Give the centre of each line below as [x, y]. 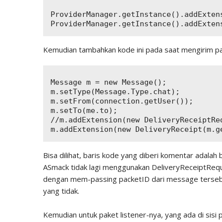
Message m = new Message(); [109, 82]
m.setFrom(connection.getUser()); [122, 101]
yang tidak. [61, 191]
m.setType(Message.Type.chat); [115, 92]
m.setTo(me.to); [84, 111]
